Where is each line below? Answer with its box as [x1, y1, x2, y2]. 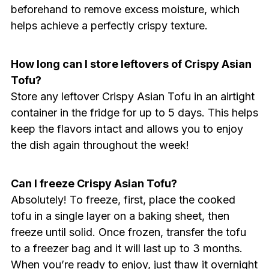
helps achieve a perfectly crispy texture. [10, 19, 208, 32]
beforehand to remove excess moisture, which [10, 2, 240, 16]
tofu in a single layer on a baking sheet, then [10, 209, 229, 222]
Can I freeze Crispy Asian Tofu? [10, 177, 177, 190]
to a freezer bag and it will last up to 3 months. [10, 241, 243, 255]
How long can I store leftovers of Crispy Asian [10, 57, 252, 70]
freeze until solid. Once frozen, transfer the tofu [10, 225, 246, 238]
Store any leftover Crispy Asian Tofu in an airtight [10, 89, 255, 103]
